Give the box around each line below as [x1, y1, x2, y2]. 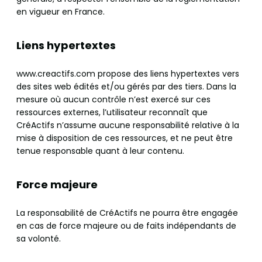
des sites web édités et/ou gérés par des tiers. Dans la [16, 81, 236, 93]
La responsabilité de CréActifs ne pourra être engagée [16, 207, 238, 219]
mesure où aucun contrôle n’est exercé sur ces [16, 94, 211, 106]
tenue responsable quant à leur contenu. [16, 145, 184, 157]
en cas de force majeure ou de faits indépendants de [16, 220, 236, 232]
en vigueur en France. [16, 6, 105, 18]
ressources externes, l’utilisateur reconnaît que [16, 106, 208, 119]
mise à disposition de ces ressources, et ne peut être [16, 132, 233, 144]
